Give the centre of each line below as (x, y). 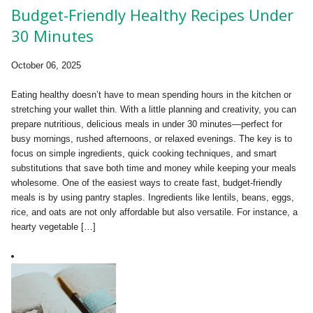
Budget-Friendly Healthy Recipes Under (152, 15)
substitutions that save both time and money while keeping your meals (154, 168)
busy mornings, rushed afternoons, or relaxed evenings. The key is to (152, 139)
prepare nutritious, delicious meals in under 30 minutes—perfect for (147, 124)
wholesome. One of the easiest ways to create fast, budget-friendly (147, 183)
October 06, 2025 (46, 66)
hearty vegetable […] (53, 227)
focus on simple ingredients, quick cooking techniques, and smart (144, 154)
